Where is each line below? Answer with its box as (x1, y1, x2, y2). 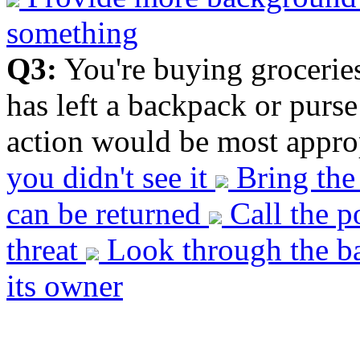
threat (6, 231, 86, 267)
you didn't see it (6, 159, 215, 194)
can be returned (6, 195, 209, 231)
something (6, 14, 138, 50)
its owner (6, 268, 123, 303)
